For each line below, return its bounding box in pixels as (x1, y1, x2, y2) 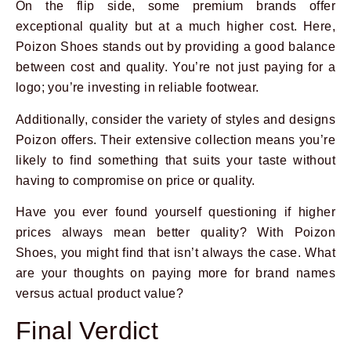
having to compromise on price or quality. (16, 173, 255, 187)
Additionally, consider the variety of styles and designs (16, 112, 335, 126)
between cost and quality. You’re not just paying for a (16, 60, 335, 74)
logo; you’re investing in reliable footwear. (16, 81, 259, 95)
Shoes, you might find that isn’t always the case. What (16, 246, 335, 260)
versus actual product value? (16, 287, 184, 301)
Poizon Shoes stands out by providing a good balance (16, 40, 335, 54)
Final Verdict (16, 316, 159, 345)
